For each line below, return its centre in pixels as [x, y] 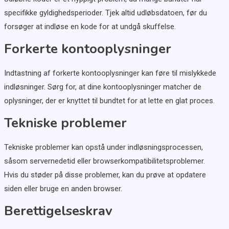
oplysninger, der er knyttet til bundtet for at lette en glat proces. [109, 101]
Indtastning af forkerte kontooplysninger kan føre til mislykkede [110, 73]
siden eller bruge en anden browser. [63, 189]
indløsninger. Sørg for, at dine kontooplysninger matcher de [102, 87]
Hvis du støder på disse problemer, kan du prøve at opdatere [105, 175]
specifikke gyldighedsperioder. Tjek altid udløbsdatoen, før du [105, 13]
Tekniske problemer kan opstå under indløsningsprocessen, [103, 147]
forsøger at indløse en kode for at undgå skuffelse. [90, 27]
